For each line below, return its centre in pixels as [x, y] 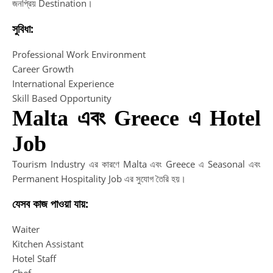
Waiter [26, 229]
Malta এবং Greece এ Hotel [136, 118]
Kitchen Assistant [48, 243]
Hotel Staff [34, 258]
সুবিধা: [23, 29]
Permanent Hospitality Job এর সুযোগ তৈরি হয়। [99, 178]
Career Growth [43, 69]
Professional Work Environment [79, 54]
